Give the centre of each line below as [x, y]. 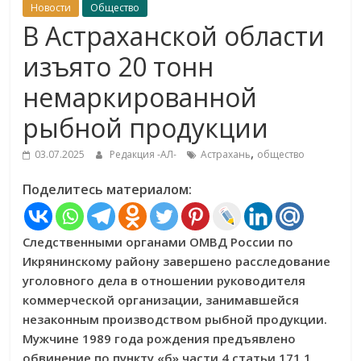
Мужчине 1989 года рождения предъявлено [160, 338]
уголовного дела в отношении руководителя [164, 280]
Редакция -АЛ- [145, 154]
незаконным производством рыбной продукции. [175, 319]
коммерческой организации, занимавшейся [161, 300]
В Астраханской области [174, 36]
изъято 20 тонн [118, 66]
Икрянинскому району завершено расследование [177, 261]
